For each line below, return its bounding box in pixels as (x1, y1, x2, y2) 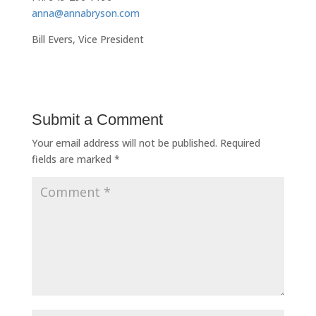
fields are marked (31, 152, 114, 166)
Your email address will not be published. (31, 136, 217, 150)
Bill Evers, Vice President (31, 32, 144, 46)
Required (219, 136, 260, 150)
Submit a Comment (31, 111, 163, 128)
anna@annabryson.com (31, 6, 140, 20)
